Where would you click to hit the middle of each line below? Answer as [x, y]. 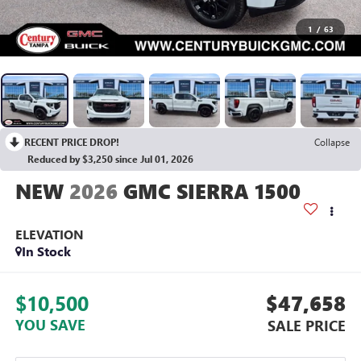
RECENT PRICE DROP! [72, 142]
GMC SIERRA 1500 [212, 191]
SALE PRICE [307, 325]
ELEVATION [49, 234]
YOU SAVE [50, 324]
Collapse [332, 142]
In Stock [46, 251]
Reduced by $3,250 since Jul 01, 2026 [110, 159]
